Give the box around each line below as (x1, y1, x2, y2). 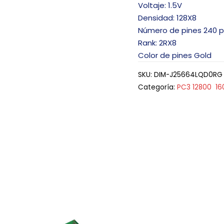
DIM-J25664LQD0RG (154, 70, 223, 80)
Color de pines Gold (138, 49, 212, 60)
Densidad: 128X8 (138, 12, 197, 23)
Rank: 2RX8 (138, 37, 177, 48)
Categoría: (138, 82, 177, 92)
